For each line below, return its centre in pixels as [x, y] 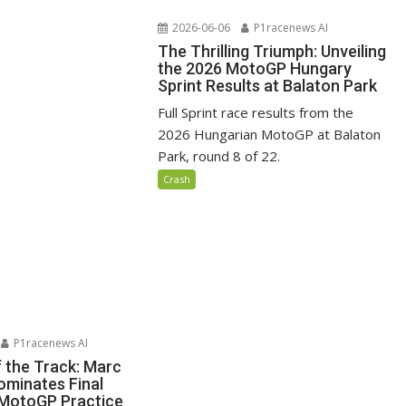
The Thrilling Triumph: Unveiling [272, 52]
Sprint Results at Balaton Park [268, 86]
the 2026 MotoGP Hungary [255, 69]
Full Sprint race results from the [256, 113]
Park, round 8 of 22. [219, 156]
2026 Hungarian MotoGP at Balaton [270, 135]
